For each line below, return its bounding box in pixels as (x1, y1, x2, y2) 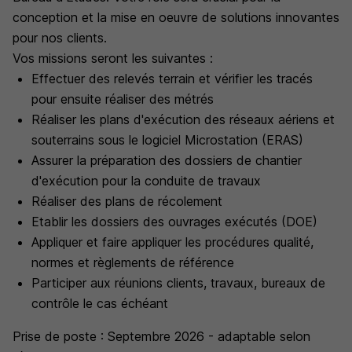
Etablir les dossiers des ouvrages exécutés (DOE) (31, 214, 317, 229)
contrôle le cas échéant (31, 295, 168, 311)
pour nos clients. (13, 30, 107, 46)
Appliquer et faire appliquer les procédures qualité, (31, 234, 313, 250)
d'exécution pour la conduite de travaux (31, 173, 261, 189)
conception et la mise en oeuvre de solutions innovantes (13, 9, 339, 25)
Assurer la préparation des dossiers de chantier (31, 152, 302, 168)
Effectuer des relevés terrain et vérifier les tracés (31, 71, 313, 86)
